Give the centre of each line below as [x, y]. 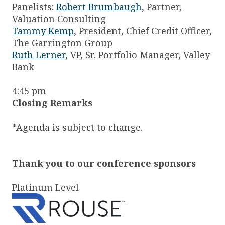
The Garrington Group [62, 43]
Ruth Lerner [39, 55]
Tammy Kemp [43, 31]
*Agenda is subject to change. [77, 127]
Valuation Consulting [59, 19]
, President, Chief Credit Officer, [143, 31]
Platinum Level [45, 188]
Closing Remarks [52, 103]
